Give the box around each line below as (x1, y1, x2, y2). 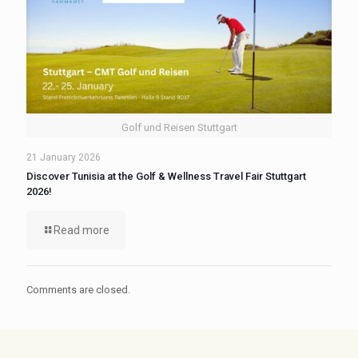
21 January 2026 (26, 151, 101, 163)
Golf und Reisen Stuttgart (121, 121, 237, 133)
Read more (54, 223, 109, 237)
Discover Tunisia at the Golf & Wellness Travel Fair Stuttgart (26, 169, 306, 182)
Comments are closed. (26, 283, 130, 296)
